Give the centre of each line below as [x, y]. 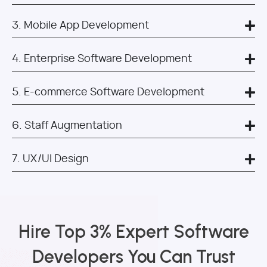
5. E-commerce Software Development [108, 92]
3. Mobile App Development [80, 25]
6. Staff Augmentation [67, 125]
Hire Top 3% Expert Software [133, 231]
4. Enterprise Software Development [102, 59]
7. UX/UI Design [50, 159]
